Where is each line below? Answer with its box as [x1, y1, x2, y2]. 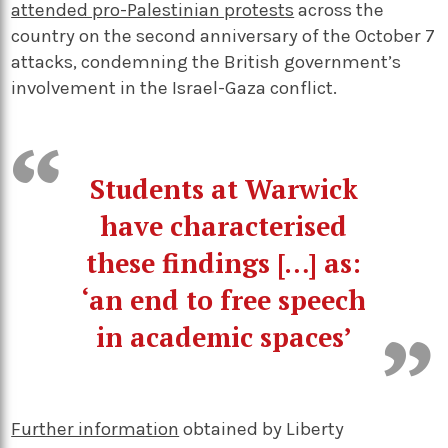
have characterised [100, 207, 348, 244]
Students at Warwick [89, 170, 358, 207]
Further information [11, 417, 180, 440]
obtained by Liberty [179, 417, 345, 440]
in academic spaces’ [95, 318, 352, 355]
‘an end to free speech [81, 281, 367, 318]
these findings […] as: [86, 244, 362, 281]
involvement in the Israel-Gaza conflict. [11, 76, 338, 99]
